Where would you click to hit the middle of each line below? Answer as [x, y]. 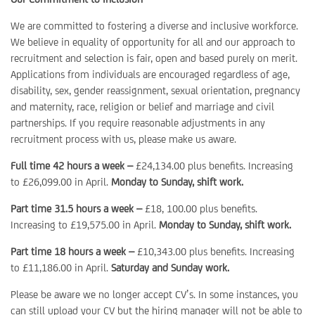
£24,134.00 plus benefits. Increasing [213, 166]
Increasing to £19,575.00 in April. [85, 225]
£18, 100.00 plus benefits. [200, 208]
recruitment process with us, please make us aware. [123, 139]
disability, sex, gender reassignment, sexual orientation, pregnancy [155, 90]
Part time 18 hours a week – [72, 251]
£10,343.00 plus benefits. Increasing [214, 251]
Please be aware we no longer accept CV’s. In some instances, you [154, 294]
